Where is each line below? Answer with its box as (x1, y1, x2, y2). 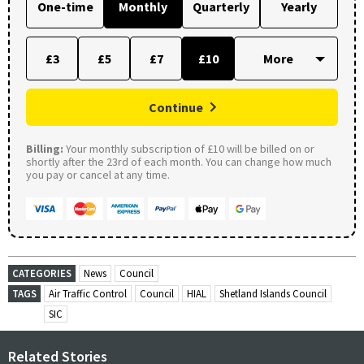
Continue (149, 99, 203, 116)
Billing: (26, 141, 63, 157)
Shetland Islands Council (219, 287, 327, 301)
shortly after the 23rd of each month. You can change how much (26, 154, 331, 170)
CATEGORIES (12, 266, 71, 281)
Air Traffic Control (49, 287, 127, 301)
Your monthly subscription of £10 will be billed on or (63, 141, 314, 157)
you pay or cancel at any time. (26, 167, 170, 183)
